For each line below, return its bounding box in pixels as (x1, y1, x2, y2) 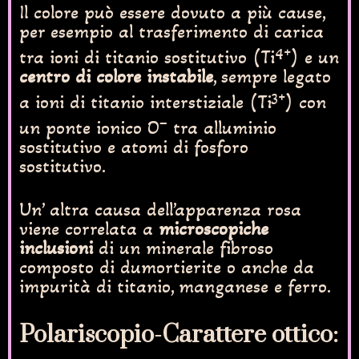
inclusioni (19, 236, 93, 260)
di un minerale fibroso (93, 236, 273, 260)
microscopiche (159, 217, 268, 241)
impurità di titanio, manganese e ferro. (19, 275, 331, 299)
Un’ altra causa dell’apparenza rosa (19, 198, 301, 222)
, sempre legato (213, 65, 331, 89)
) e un (291, 46, 339, 70)
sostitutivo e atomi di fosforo (19, 135, 248, 159)
